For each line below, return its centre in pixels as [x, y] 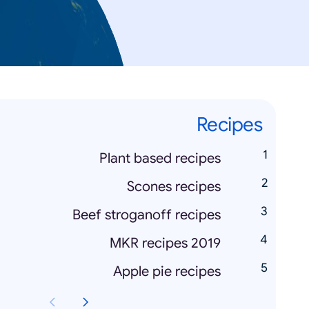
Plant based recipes [160, 158]
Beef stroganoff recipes [147, 215]
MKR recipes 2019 [165, 243]
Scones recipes [174, 186]
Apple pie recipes [167, 271]
